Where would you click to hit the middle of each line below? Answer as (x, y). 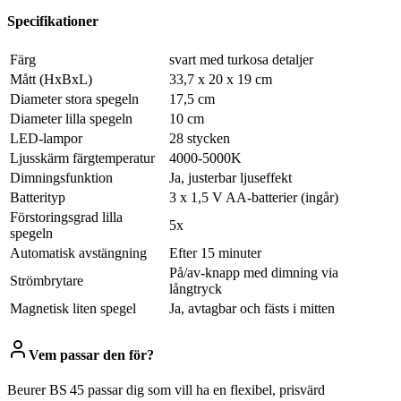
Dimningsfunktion (61, 177)
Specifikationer (53, 21)
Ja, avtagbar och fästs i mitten (252, 308)
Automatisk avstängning (78, 252)
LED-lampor (46, 138)
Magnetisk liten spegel (73, 308)
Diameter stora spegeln (74, 98)
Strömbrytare (47, 280)
